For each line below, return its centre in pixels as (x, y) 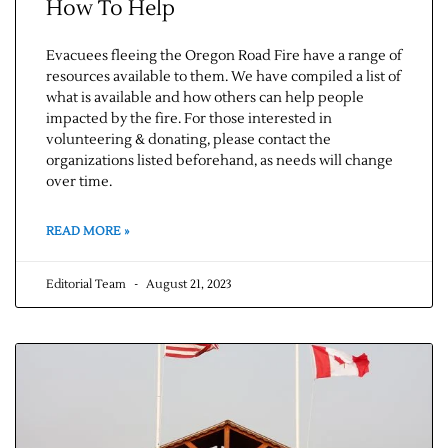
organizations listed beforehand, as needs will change (219, 161)
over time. (79, 182)
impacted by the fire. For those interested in (189, 119)
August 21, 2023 (187, 285)
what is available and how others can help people (205, 98)
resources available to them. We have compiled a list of (223, 77)
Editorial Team (87, 285)
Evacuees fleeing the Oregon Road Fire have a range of (224, 56)
